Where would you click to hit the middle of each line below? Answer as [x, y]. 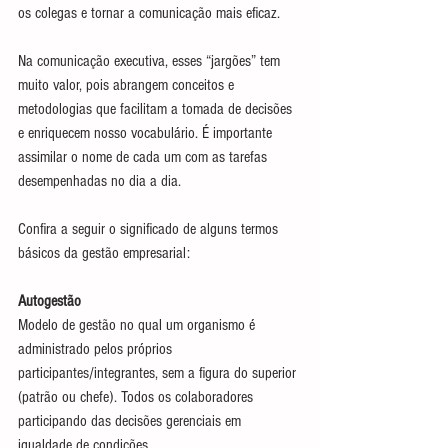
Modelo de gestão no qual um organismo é [138, 324]
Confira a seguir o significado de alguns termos [150, 228]
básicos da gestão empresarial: [104, 252]
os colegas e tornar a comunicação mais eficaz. [149, 12]
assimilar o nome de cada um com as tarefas [144, 156]
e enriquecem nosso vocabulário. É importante [147, 132]
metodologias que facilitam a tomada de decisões [157, 108]
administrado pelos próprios [97, 348]
